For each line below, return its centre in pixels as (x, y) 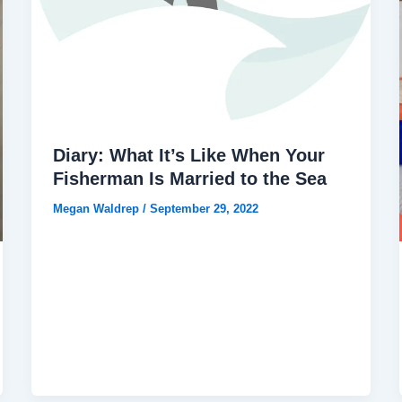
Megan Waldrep (97, 209)
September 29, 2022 (204, 209)
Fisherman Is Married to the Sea (189, 179)
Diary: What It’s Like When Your (188, 156)
